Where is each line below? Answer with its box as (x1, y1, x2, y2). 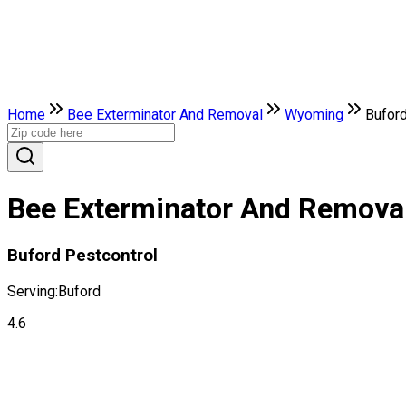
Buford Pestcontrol (7, 245, 158, 266)
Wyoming (285, 106, 343, 123)
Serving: (7, 282, 58, 300)
